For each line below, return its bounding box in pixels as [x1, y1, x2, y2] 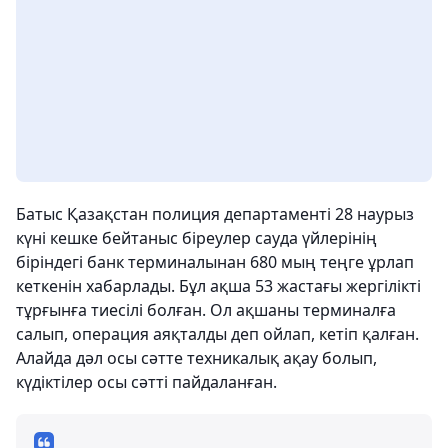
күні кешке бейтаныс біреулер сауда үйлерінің [16, 227, 377, 249]
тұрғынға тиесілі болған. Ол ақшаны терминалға [16, 299, 396, 321]
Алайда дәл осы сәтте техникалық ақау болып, [16, 347, 377, 369]
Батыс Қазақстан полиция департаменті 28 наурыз [16, 203, 414, 225]
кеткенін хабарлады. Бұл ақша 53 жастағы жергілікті [16, 275, 421, 297]
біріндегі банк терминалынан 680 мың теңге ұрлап [16, 251, 414, 273]
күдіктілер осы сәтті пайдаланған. [16, 371, 277, 393]
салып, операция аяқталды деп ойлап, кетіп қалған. [16, 323, 419, 345]
